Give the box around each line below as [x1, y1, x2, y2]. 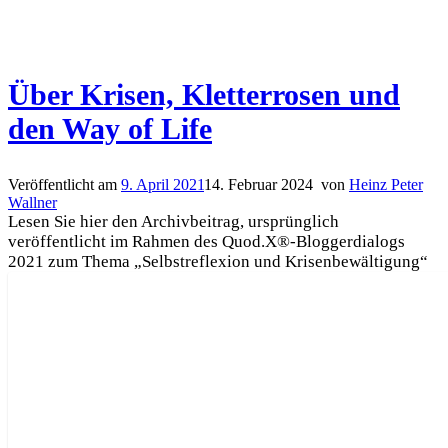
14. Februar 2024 [204, 176, 313, 194]
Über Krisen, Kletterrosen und [8, 78, 400, 112]
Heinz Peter [349, 176, 423, 194]
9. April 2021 [121, 176, 204, 194]
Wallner [8, 194, 57, 212]
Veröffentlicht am [8, 176, 121, 194]
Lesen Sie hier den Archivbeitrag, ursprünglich [8, 212, 339, 232]
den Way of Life [8, 112, 212, 146]
